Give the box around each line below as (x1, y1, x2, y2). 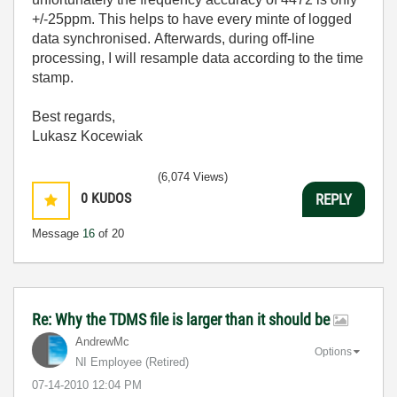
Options (315, 345, 352, 358)
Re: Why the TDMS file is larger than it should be (32, 310, 333, 329)
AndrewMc (75, 335, 129, 348)
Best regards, (32, 109, 115, 124)
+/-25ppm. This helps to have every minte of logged (32, 12, 352, 27)
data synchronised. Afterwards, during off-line (32, 31, 315, 46)
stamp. (32, 70, 74, 85)
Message (32, 227, 82, 240)
